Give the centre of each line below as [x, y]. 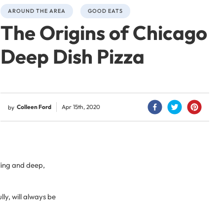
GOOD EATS [106, 11]
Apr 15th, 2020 [81, 107]
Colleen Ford [34, 107]
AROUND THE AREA [37, 11]
